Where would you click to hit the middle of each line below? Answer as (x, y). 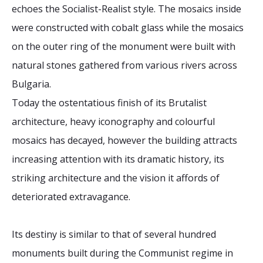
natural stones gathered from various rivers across (124, 65)
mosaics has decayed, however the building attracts (124, 140)
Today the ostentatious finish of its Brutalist (109, 103)
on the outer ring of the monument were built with (124, 46)
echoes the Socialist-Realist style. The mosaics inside (127, 9)
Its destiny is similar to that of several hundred (114, 234)
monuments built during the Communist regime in (122, 253)
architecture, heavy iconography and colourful (113, 122)
